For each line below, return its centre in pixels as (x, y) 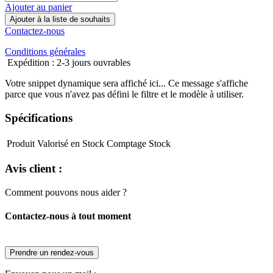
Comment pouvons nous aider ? (66, 193)
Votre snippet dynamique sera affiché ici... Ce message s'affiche (126, 83)
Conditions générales (45, 52)
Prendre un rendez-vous (52, 252)
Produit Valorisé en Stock (55, 143)
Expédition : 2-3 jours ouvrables (68, 63)
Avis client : (34, 169)
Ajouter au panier (38, 7)
